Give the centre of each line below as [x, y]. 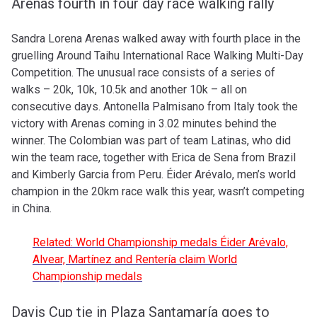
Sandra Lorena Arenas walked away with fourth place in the [156, 38]
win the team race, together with [91, 157]
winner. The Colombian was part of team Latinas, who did [151, 140]
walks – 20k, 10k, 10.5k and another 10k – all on [129, 89]
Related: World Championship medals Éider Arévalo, [160, 242]
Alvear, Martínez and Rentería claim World [135, 259]
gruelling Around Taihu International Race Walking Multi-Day [157, 55]
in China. [33, 208]
